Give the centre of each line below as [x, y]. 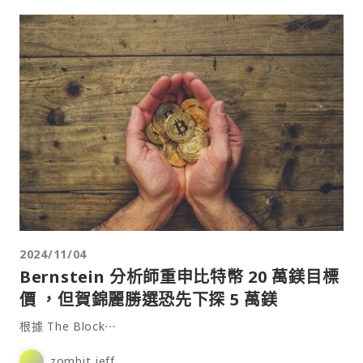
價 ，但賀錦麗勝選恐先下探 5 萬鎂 [149, 299]
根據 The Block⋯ [68, 326]
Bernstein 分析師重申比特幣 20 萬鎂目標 [179, 276]
